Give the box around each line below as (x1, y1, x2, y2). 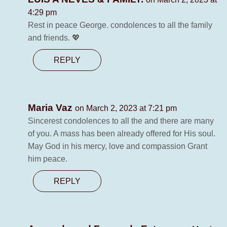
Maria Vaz (28, 102, 75, 113)
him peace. (28, 155, 67, 164)
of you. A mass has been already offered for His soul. (28, 129, 215, 138)
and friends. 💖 (28, 33, 80, 43)
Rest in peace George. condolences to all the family (28, 21, 212, 30)
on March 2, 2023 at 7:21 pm (75, 104, 177, 113)
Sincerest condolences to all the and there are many (28, 117, 214, 126)
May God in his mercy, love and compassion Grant (28, 142, 207, 151)
